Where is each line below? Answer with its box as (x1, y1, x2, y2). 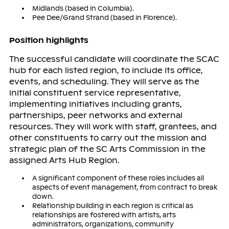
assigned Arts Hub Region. (9, 155, 120, 165)
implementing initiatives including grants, (9, 99, 182, 109)
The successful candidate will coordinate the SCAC (9, 54, 219, 64)
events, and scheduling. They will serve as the (9, 76, 199, 86)
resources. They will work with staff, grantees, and (9, 121, 217, 131)
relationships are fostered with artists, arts (32, 210, 176, 219)
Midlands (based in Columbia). (32, 4, 134, 13)
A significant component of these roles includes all (32, 173, 204, 182)
